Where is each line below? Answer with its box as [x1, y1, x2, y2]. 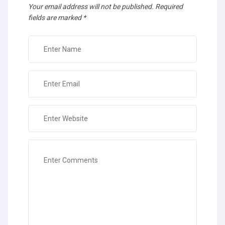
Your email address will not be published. [28, 2, 154, 11]
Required [154, 2, 183, 11]
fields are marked [28, 13, 83, 22]
